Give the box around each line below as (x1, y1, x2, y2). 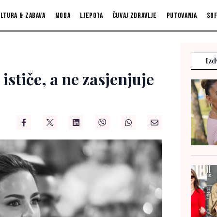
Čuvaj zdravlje (112, 11, 157, 20)
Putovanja (166, 11, 197, 20)
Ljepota (80, 11, 103, 20)
